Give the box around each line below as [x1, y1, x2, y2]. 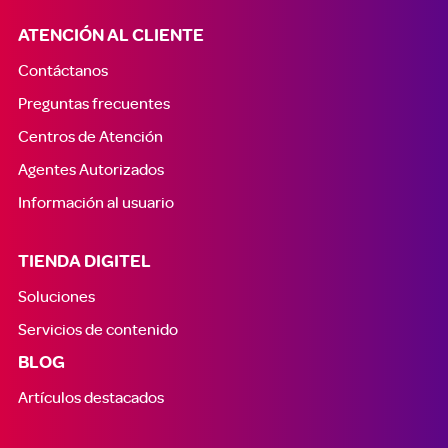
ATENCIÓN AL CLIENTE [17, 27, 204, 45]
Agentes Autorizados [17, 159, 164, 179]
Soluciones [17, 286, 95, 306]
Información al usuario [17, 192, 174, 212]
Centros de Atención [17, 126, 163, 146]
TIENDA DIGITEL [17, 253, 151, 271]
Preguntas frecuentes [17, 93, 170, 113]
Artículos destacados [17, 387, 164, 407]
